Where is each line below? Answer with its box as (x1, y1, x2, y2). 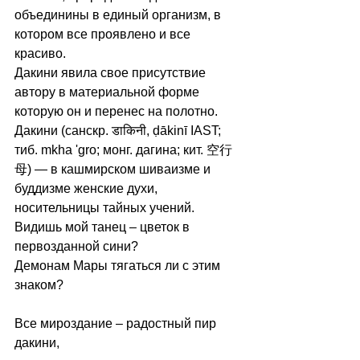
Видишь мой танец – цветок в (14, 220, 193, 234)
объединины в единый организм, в (14, 8, 224, 22)
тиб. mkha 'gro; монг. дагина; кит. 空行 (14, 143, 232, 157)
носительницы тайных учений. (14, 201, 198, 215)
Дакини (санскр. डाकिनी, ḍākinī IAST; (14, 124, 224, 137)
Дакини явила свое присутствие (14, 66, 209, 80)
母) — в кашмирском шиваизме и (14, 162, 214, 176)
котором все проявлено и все (14, 27, 194, 41)
